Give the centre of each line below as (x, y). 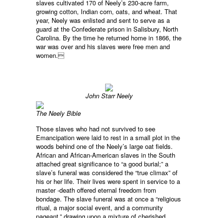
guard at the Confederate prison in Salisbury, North (107, 29)
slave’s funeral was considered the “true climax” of (107, 173)
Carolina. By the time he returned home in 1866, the (109, 38)
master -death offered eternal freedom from (96, 190)
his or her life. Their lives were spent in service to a (108, 182)
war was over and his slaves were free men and (103, 47)
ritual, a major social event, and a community (100, 208)
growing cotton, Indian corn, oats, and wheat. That (107, 12)
